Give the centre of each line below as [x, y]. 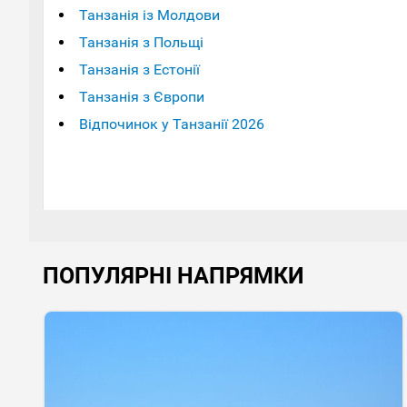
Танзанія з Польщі [141, 42]
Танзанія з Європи [142, 96]
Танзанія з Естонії [139, 69]
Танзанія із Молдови [149, 15]
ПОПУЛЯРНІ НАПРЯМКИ [174, 275]
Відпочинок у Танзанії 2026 [172, 124]
